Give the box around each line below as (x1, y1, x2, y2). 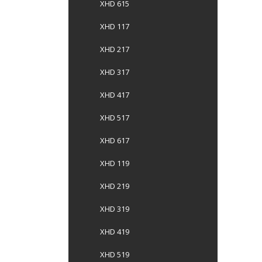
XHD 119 (100, 158, 129, 168)
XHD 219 (100, 181, 129, 191)
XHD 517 (100, 112, 129, 123)
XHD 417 (100, 89, 129, 100)
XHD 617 (100, 135, 129, 146)
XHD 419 (100, 226, 129, 237)
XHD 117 (100, 21, 129, 32)
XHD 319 (100, 204, 129, 214)
